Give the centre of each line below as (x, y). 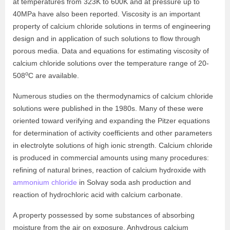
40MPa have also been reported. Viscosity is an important (107, 14)
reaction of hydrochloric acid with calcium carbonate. (98, 195)
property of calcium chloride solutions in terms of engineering (112, 26)
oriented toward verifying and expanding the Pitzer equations (111, 121)
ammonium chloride (45, 183)
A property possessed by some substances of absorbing (104, 215)
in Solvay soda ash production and (134, 183)
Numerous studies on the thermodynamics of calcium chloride (113, 96)
